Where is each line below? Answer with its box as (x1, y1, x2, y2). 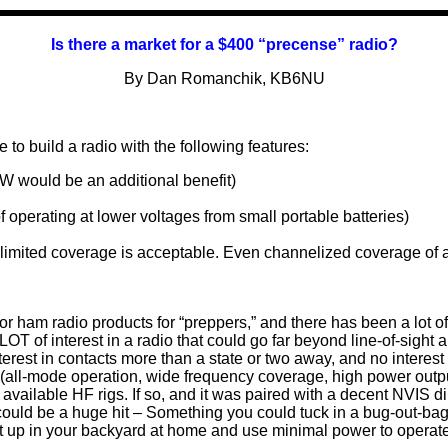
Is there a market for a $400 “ (50, 35, 266, 53)
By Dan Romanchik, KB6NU (123, 69, 325, 87)
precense (265, 35, 337, 53)
